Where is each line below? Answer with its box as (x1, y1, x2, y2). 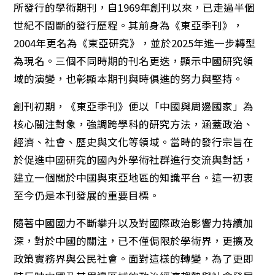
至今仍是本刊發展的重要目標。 (14, 188, 160, 203)
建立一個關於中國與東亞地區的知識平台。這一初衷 (14, 170, 254, 185)
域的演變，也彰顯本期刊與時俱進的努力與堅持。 (14, 71, 244, 86)
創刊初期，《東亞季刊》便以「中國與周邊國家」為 (14, 99, 254, 114)
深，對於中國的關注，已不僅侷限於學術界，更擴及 (14, 233, 254, 248)
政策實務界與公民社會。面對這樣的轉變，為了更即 (14, 251, 254, 266)
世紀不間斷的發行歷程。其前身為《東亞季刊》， (14, 18, 244, 33)
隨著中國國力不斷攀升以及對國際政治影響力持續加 (14, 215, 254, 230)
